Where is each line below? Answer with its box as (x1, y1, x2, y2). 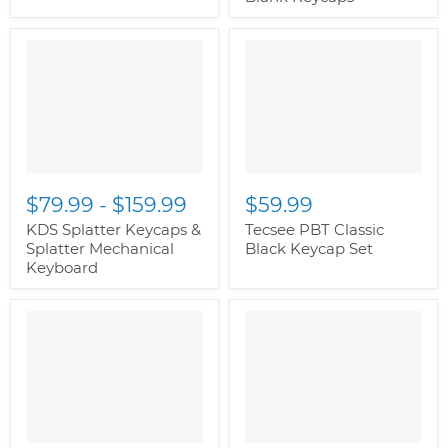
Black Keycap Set (245, 238, 373, 258)
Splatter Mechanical (26, 238, 174, 258)
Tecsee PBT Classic (245, 219, 384, 239)
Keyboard (26, 257, 98, 277)
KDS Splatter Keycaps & (26, 219, 201, 239)
